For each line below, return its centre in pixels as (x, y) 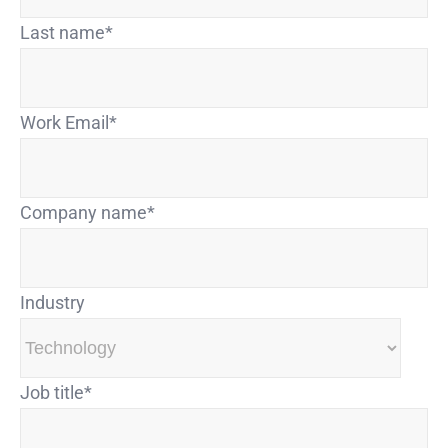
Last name (62, 33)
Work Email (64, 123)
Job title (52, 393)
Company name (83, 213)
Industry (52, 303)
